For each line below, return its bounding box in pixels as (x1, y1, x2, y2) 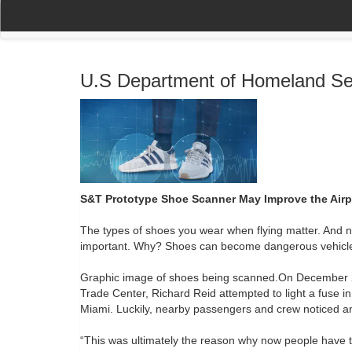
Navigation (219, 10, 272, 23)
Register (162, 10, 203, 23)
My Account (78, 10, 138, 23)
